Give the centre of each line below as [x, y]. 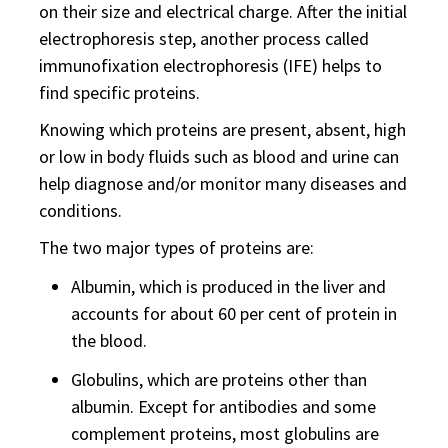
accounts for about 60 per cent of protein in [234, 313]
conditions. [80, 210]
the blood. [109, 340]
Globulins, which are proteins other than [219, 379]
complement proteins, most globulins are [225, 433]
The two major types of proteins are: [176, 247]
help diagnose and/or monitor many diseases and [223, 183]
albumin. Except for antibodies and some [223, 406]
